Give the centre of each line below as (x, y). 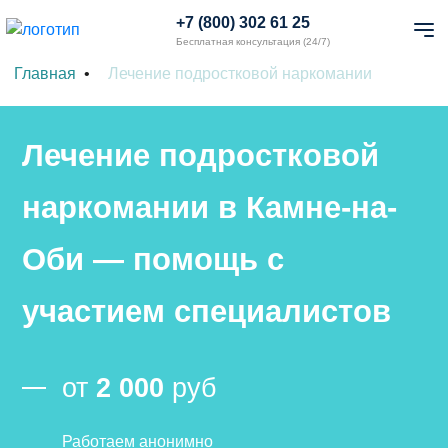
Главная (45, 73)
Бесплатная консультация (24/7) (253, 41)
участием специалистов (206, 311)
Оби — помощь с (153, 259)
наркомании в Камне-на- (209, 207)
